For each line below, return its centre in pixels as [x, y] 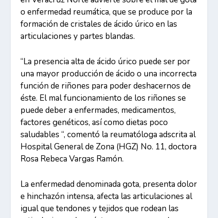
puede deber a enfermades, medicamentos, [98, 110]
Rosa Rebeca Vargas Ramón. [72, 159]
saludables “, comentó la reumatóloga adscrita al [108, 135]
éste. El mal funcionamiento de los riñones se [103, 98]
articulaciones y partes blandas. [78, 36]
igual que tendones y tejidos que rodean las [100, 209]
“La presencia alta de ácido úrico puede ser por [106, 62]
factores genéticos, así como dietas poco [94, 123]
